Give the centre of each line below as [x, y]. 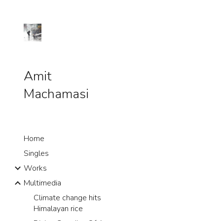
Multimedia [42, 183]
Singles [36, 153]
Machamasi [56, 94]
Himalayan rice [58, 209]
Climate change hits [67, 198]
